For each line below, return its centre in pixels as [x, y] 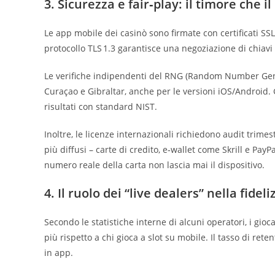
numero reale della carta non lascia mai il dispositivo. [154, 165]
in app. [59, 252]
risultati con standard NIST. [101, 106]
